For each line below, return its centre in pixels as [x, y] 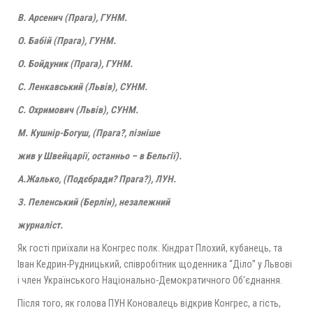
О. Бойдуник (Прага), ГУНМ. [75, 63]
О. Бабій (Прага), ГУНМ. [67, 40]
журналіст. [40, 225]
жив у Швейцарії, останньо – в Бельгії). [100, 155]
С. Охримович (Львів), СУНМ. [78, 109]
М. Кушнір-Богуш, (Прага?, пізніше [89, 132]
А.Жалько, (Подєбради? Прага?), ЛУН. [97, 179]
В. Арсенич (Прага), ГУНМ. [72, 17]
